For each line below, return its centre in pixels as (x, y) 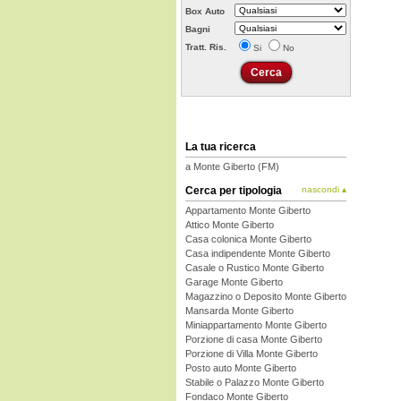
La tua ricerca (221, 147)
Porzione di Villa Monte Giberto (252, 354)
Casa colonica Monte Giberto (248, 239)
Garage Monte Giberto (234, 282)
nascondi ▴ (324, 189)
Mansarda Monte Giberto (239, 311)
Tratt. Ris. (206, 47)
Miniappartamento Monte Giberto (256, 325)
